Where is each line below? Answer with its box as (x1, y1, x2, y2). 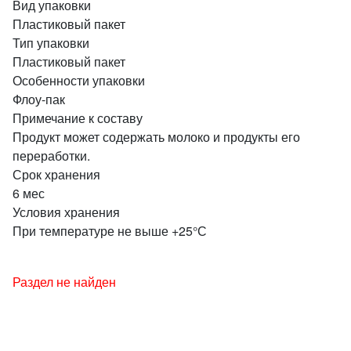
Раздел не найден (13, 273, 116, 291)
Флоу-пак (13, 90, 65, 108)
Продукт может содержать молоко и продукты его (13, 128, 300, 146)
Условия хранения (13, 203, 120, 221)
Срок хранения (13, 165, 100, 183)
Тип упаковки (13, 34, 89, 52)
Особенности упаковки (13, 71, 145, 89)
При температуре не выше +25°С (13, 222, 207, 240)
